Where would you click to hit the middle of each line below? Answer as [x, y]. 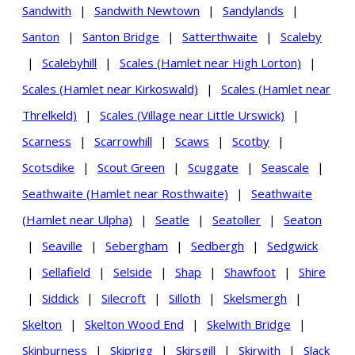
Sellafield [66, 271]
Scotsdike [48, 167]
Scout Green [131, 167]
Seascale [285, 167]
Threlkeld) [50, 115]
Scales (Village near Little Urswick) [192, 115]
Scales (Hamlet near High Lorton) [210, 62]
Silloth [185, 298]
